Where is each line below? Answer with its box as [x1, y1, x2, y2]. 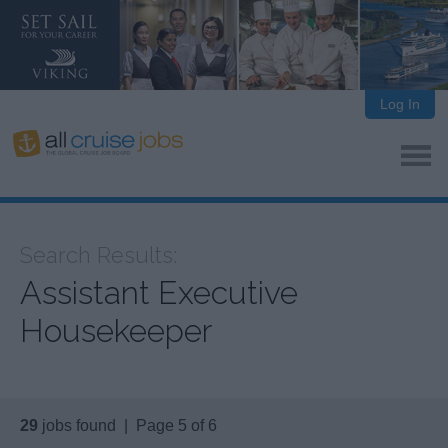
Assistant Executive [20, 274, 298, 312]
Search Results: [20, 242, 177, 269]
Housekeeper [20, 312, 212, 350]
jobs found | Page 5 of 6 [38, 417, 217, 435]
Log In [379, 96, 420, 112]
